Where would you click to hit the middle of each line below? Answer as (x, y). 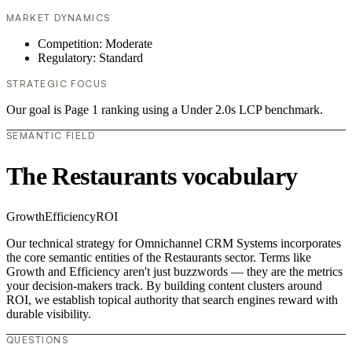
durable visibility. (49, 314)
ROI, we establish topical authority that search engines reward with (172, 300)
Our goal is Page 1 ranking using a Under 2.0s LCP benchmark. (165, 110)
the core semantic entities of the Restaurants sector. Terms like (159, 258)
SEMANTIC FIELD (51, 136)
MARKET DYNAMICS (59, 18)
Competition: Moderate (95, 44)
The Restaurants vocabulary (152, 176)
